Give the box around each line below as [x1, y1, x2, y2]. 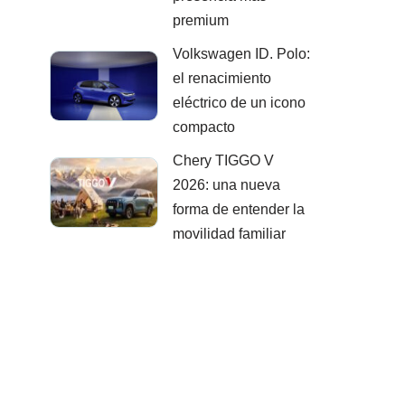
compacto [173, 119, 235, 136]
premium [173, 13, 229, 29]
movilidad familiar [173, 226, 286, 242]
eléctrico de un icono [173, 95, 306, 111]
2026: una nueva [173, 177, 280, 193]
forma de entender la [173, 202, 305, 218]
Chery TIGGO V [173, 153, 274, 169]
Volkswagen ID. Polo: [173, 46, 310, 62]
